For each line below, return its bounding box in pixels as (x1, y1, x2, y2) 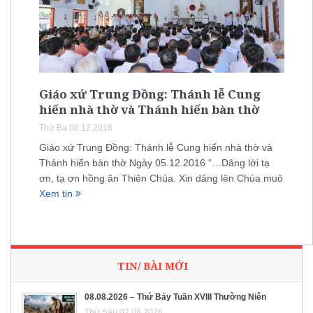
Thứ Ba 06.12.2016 (39, 123, 112, 133)
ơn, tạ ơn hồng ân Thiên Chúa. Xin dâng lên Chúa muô (39, 173, 283, 184)
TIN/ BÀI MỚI (117, 259, 188, 273)
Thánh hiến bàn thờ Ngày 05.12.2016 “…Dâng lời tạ (39, 157, 270, 169)
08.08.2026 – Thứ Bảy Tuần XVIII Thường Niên (85, 292, 266, 303)
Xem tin (39, 188, 75, 200)
